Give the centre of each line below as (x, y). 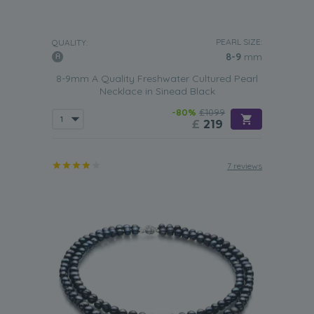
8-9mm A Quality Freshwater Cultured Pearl (157, 78)
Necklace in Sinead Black (157, 91)
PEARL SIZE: (239, 42)
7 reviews (245, 166)
